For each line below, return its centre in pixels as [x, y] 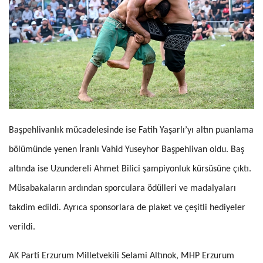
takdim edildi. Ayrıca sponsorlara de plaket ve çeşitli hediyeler [127, 208]
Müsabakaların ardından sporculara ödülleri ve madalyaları [122, 189]
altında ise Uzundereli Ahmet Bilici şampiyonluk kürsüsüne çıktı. [130, 169]
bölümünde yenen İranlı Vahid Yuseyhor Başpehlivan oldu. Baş [127, 150]
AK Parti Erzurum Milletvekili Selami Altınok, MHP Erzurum [122, 256]
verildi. [22, 227]
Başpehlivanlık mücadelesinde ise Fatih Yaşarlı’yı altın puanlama [131, 131]
